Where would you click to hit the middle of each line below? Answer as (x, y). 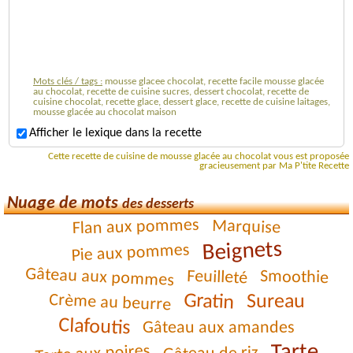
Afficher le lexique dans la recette (115, 134)
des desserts (158, 204)
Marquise (246, 227)
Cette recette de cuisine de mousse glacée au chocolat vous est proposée (199, 156)
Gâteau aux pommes (100, 278)
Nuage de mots (65, 203)
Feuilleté (217, 278)
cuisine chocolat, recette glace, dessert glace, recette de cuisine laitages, (182, 102)
